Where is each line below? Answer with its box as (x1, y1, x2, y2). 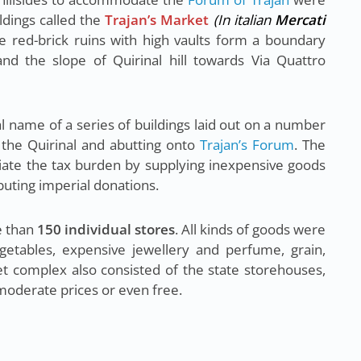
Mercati (275, 10, 326, 29)
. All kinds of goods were (175, 220, 326, 239)
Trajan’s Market (105, 10, 214, 29)
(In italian (213, 10, 276, 29)
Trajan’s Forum (199, 135, 294, 154)
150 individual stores (37, 220, 175, 239)
